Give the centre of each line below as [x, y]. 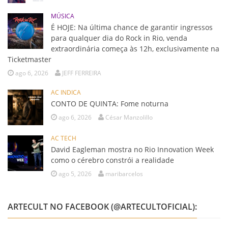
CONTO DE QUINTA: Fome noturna [110, 104]
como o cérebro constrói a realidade [112, 160]
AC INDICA [66, 92]
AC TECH [64, 138]
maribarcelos [124, 174]
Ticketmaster [30, 59]
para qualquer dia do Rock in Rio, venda [119, 38]
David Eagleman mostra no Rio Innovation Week [132, 149]
